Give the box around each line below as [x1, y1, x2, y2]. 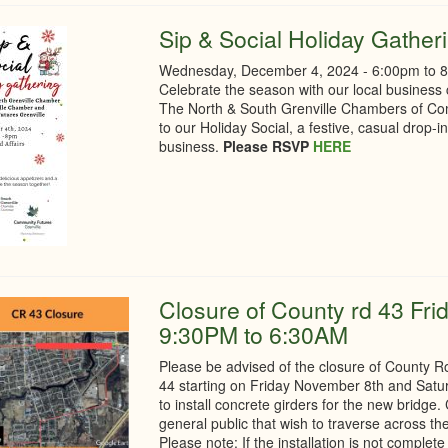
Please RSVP [219, 136, 314, 156]
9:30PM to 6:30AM [159, 318, 349, 351]
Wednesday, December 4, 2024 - [159, 60, 373, 80]
